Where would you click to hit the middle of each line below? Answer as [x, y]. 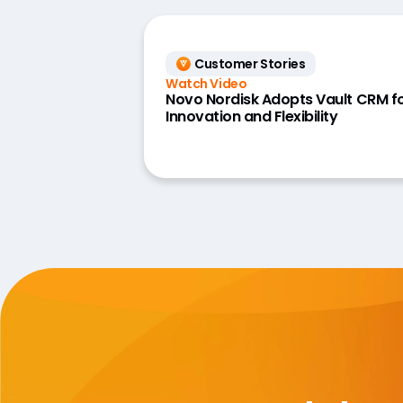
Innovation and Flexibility [252, 116]
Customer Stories [250, 63]
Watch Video [206, 83]
